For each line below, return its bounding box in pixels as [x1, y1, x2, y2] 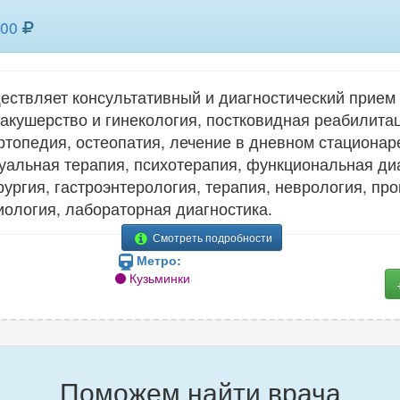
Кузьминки [126, 269, 191, 287]
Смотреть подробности [149, 229, 272, 246]
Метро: [137, 251, 182, 270]
